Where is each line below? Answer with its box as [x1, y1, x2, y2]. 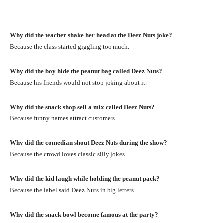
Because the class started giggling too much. [10, 42, 129, 50]
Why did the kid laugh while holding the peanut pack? [10, 174, 160, 182]
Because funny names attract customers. [10, 114, 116, 122]
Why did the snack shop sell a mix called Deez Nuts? [10, 103, 155, 111]
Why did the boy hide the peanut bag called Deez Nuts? [10, 67, 162, 75]
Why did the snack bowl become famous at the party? [10, 210, 158, 218]
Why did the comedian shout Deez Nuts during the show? [10, 138, 167, 146]
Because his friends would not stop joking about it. [10, 78, 147, 86]
